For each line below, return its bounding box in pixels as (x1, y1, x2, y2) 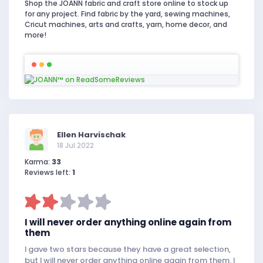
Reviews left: (25, 167, 72, 177)
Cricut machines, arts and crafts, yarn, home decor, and (25, 19, 227, 29)
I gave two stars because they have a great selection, (25, 244, 231, 255)
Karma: (25, 157, 52, 167)
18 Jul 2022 (57, 140, 94, 150)
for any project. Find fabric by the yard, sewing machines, (25, 9, 230, 19)
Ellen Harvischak (57, 129, 126, 140)
